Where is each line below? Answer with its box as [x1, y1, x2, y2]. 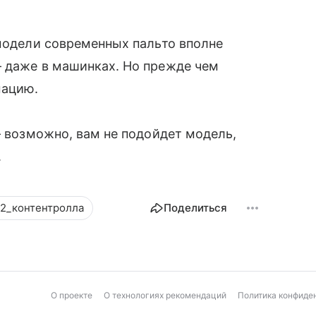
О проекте [51, 290, 92, 301]
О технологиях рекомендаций [104, 290, 226, 301]
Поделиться [164, 201, 227, 215]
